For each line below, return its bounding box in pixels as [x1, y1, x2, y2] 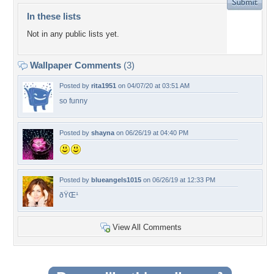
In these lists [27, 11, 81, 21]
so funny [59, 97, 87, 105]
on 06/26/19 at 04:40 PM [114, 129, 188, 136]
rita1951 [91, 82, 116, 89]
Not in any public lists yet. [27, 29, 119, 39]
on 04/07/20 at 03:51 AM [116, 82, 190, 89]
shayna [91, 129, 114, 136]
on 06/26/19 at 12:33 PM [141, 176, 215, 183]
